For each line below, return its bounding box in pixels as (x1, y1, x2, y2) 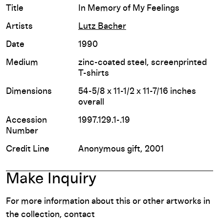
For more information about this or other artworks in (6, 197, 210, 206)
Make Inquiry (6, 171, 96, 187)
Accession (6, 115, 47, 125)
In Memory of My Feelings (78, 3, 179, 13)
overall (78, 97, 104, 107)
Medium (6, 58, 38, 67)
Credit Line (6, 144, 49, 153)
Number (6, 126, 38, 135)
